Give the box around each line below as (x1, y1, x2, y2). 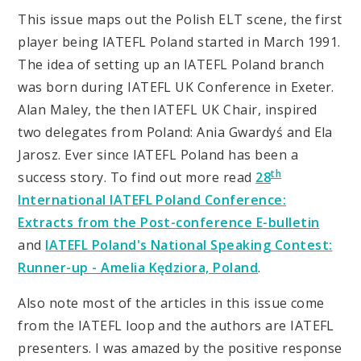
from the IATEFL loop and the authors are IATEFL (18, 317, 334, 335)
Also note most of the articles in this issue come (18, 294, 325, 313)
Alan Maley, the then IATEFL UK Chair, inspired (18, 101, 317, 119)
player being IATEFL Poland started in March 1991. (18, 33, 341, 52)
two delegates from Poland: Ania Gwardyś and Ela (18, 123, 333, 142)
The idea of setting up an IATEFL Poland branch (18, 56, 325, 74)
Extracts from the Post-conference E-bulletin (18, 214, 320, 232)
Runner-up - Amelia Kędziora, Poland (18, 259, 259, 277)
